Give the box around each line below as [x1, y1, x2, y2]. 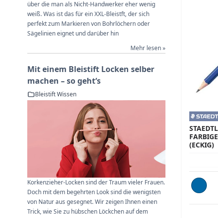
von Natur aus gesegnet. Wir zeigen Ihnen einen [27, 198, 157, 206]
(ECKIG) [189, 140, 214, 149]
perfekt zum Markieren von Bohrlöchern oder [27, 19, 150, 28]
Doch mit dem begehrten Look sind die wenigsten [27, 188, 161, 197]
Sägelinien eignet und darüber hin [27, 29, 119, 37]
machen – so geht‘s [27, 75, 101, 86]
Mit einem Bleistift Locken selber [27, 63, 154, 74]
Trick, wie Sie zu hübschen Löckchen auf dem [27, 207, 148, 216]
